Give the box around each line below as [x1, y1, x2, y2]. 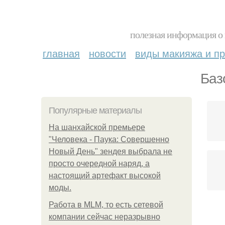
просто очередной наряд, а [49, 159, 150, 168]
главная [43, 46, 80, 60]
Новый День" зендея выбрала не [49, 147, 172, 156]
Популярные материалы [49, 105, 142, 116]
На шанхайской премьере [49, 123, 145, 132]
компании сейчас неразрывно [49, 212, 160, 221]
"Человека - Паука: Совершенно [49, 135, 169, 144]
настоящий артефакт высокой [49, 171, 161, 180]
